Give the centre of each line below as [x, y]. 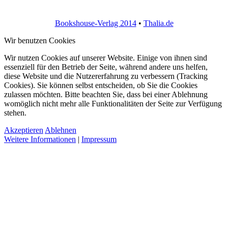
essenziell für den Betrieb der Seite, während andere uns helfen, [106, 67]
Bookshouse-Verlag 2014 [95, 23]
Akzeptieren [24, 130]
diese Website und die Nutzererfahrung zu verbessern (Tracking [106, 76]
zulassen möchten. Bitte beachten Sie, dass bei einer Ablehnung [106, 95]
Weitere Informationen [40, 139]
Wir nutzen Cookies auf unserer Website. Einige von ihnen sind [106, 58]
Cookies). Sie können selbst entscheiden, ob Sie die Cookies [101, 85]
